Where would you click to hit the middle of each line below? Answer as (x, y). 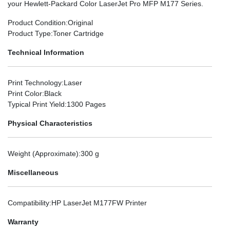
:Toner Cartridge (77, 33)
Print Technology (35, 82)
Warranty (23, 222)
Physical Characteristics (50, 123)
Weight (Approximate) (43, 153)
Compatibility (28, 203)
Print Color (25, 93)
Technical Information (46, 52)
